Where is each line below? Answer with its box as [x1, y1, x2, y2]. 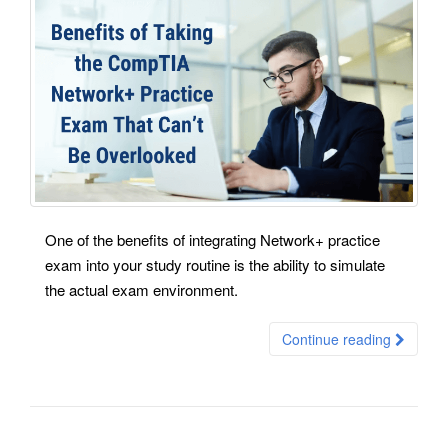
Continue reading [282, 328, 395, 349]
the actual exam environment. [45, 278, 238, 300]
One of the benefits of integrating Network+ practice [45, 228, 380, 250]
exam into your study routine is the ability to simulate [45, 253, 385, 275]
